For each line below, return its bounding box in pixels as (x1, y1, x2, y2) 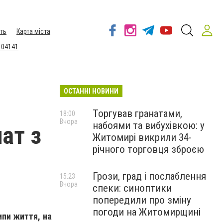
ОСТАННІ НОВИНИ (64, 87, 118, 95)
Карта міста (16, 27, 50, 35)
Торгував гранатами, (93, 108, 182, 119)
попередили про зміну (93, 194, 191, 206)
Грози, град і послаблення (93, 170, 206, 182)
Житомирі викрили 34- (93, 131, 192, 143)
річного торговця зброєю (93, 143, 204, 155)
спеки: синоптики (93, 182, 172, 194)
